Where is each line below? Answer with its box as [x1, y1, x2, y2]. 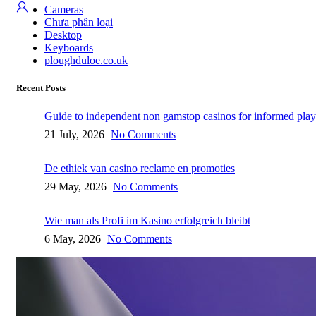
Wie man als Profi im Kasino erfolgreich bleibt [44, 214, 250, 226]
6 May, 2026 [44, 232, 101, 245]
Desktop [44, 29, 82, 42]
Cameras [44, 4, 83, 16]
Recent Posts [16, 83, 66, 94]
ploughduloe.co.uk [44, 54, 128, 67]
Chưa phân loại [44, 16, 113, 29]
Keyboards [44, 42, 93, 54]
